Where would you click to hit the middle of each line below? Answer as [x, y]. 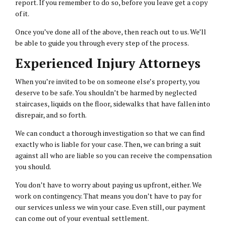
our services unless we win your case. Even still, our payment [110, 207]
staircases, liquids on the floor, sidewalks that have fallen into [113, 103]
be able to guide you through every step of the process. [103, 43]
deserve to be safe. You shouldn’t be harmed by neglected [106, 92]
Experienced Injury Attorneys [110, 63]
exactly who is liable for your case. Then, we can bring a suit [108, 144]
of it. [23, 13]
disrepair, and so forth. [51, 115]
